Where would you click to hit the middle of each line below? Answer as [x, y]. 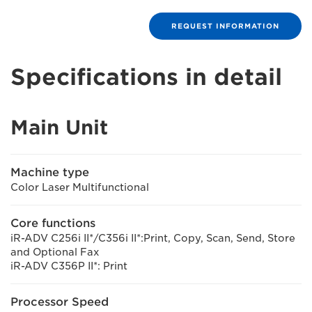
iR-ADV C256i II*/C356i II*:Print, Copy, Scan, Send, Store [153, 238]
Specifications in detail [146, 77]
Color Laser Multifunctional [80, 187]
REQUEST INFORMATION [225, 26]
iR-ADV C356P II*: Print [69, 266]
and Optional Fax [55, 252]
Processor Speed [60, 302]
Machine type [50, 172]
